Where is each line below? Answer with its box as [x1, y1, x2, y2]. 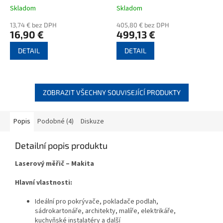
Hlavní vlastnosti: [15, 177, 72, 188]
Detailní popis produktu [15, 139, 108, 151]
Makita [71, 158, 94, 169]
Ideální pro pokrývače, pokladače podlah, [35, 196, 158, 207]
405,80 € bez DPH [116, 20, 169, 29]
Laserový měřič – [15, 158, 71, 169]
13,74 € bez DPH [10, 20, 57, 29]
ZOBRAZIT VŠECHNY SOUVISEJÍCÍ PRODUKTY [42, 88, 181, 97]
